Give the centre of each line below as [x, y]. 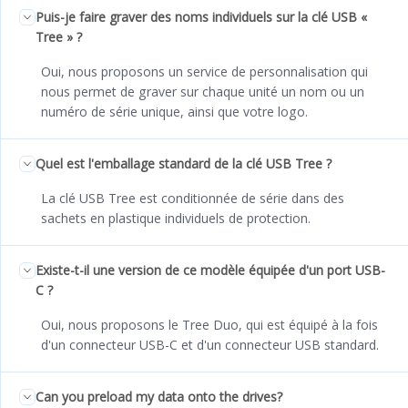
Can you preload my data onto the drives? [159, 397]
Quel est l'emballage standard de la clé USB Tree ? [184, 164]
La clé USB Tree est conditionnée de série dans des [193, 199]
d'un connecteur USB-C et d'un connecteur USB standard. [210, 345]
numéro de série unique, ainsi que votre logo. [174, 112]
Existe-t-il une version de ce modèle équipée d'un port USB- [210, 270]
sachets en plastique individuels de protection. [176, 219]
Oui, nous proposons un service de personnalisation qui [204, 72]
